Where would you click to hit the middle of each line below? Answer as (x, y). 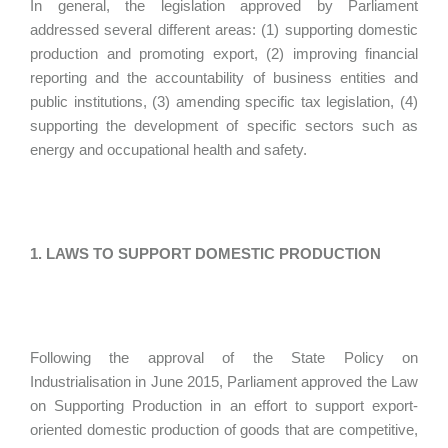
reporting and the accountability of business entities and (224, 77)
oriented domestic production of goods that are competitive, (224, 429)
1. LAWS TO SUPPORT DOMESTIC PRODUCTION (205, 253)
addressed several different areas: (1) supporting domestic (224, 29)
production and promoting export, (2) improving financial (224, 53)
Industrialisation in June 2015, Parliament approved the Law (224, 381)
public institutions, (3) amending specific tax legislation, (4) (224, 101)
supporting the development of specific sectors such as (224, 125)
